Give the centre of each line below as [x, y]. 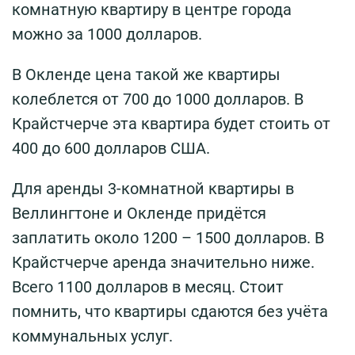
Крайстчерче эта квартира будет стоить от [171, 124]
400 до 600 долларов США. [111, 148]
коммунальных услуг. [92, 336]
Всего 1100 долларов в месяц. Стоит [148, 287]
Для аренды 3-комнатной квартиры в [153, 189]
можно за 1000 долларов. [107, 34]
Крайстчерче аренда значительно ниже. [163, 262]
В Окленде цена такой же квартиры [146, 74]
